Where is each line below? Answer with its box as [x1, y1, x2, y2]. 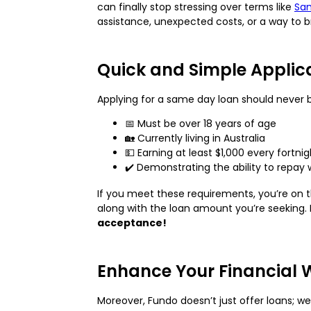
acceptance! [97, 215, 167, 230]
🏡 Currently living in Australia [125, 131, 265, 145]
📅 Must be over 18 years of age [125, 116, 276, 131]
